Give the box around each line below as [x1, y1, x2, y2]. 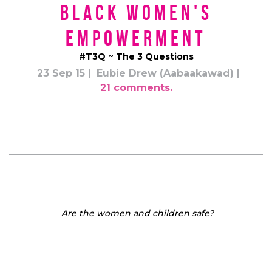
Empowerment [66, 26, 206, 50]
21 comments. [100, 81, 172, 93]
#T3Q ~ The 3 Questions [78, 50, 194, 62]
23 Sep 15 [37, 67, 85, 79]
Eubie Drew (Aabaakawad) [97, 67, 234, 79]
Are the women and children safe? [61, 207, 214, 219]
